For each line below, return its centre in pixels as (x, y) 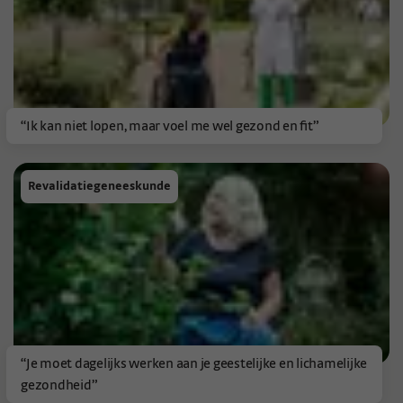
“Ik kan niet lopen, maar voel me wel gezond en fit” (170, 125)
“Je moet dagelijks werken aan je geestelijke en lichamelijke (194, 363)
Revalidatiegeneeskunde (99, 186)
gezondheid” (59, 385)
